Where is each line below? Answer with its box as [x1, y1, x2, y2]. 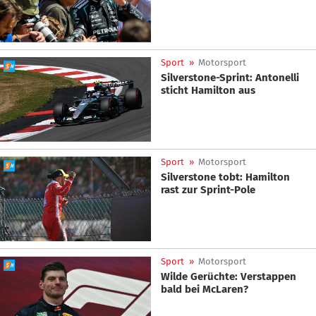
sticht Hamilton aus [161, 83, 255, 97]
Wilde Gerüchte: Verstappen [161, 270, 296, 284]
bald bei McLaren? [161, 283, 248, 296]
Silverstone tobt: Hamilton [161, 171, 290, 183]
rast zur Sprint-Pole [161, 183, 255, 196]
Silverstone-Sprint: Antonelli [161, 71, 300, 84]
